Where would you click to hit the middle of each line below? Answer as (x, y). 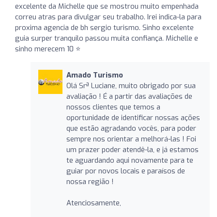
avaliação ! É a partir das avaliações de (129, 96)
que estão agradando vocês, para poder (131, 128)
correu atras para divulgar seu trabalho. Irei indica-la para (108, 17)
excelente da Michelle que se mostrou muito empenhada (107, 6)
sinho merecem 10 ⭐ (48, 49)
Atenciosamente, (93, 203)
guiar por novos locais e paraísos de (125, 171)
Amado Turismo (94, 75)
